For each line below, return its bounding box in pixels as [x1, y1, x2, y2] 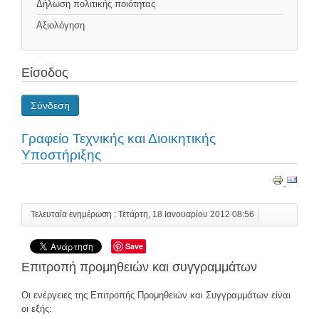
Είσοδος [21, 66, 68, 80]
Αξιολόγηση [36, 20, 85, 31]
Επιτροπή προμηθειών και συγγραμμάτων [21, 259, 257, 274]
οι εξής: [21, 303, 52, 314]
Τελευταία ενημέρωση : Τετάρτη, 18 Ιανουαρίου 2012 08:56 [31, 209, 254, 219]
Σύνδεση [31, 100, 70, 112]
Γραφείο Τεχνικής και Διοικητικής [21, 131, 216, 147]
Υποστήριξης [21, 147, 101, 163]
